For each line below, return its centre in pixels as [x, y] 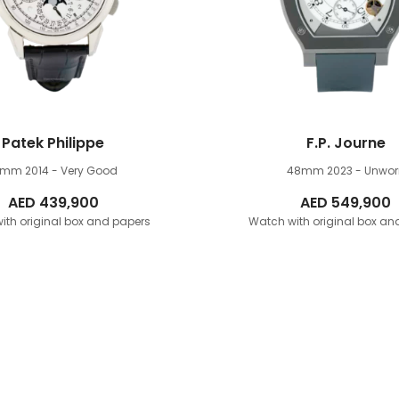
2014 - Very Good [72, 171]
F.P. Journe [346, 143]
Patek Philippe [53, 143]
